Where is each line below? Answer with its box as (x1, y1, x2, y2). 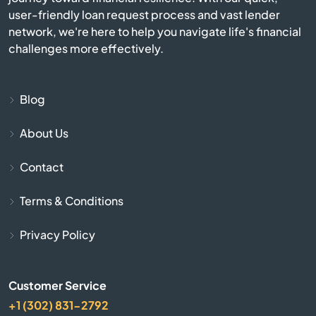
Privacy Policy (20, 226, 95, 242)
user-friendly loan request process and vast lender (8, 6, 280, 22)
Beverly (138, 4, 178, 20)
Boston (139, 157, 177, 172)
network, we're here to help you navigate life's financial (8, 23, 301, 39)
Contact (20, 159, 63, 174)
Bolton (140, 119, 176, 134)
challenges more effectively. (8, 40, 164, 56)
